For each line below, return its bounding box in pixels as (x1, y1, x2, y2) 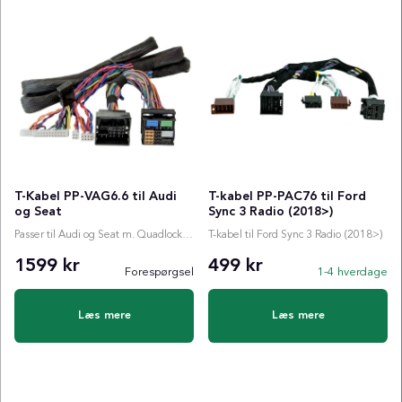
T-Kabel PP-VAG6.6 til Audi (14, 189, 177, 203)
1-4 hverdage (318, 266, 388, 278)
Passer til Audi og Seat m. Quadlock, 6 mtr (182, 229, 193, 240)
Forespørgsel (125, 266, 194, 278)
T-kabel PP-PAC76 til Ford (208, 189, 366, 203)
